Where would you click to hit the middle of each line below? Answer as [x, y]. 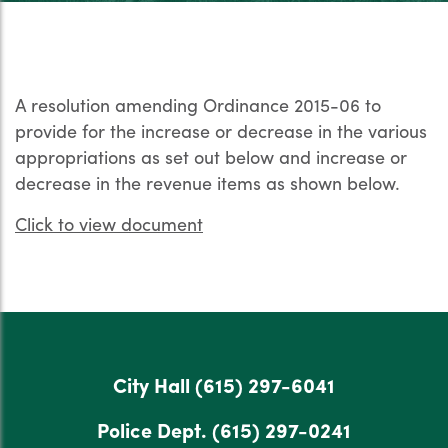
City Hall [154, 384]
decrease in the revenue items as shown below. [207, 182]
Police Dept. [154, 429]
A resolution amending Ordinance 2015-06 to [198, 104]
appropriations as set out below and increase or [211, 156]
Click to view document [109, 223]
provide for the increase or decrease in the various [221, 130]
